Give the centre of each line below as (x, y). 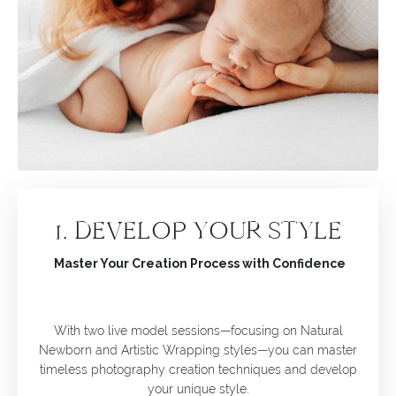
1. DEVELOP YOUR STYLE (198, 230)
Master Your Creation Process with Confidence (198, 263)
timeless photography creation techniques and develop (198, 369)
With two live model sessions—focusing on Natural (198, 330)
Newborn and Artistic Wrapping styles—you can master (198, 350)
